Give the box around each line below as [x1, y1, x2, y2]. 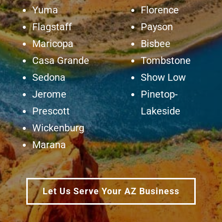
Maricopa [32, 38, 73, 50]
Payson [141, 21, 173, 33]
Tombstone [141, 55, 191, 67]
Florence [141, 4, 179, 16]
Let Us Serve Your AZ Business [43, 186, 179, 197]
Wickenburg [32, 122, 84, 134]
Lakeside [141, 105, 180, 117]
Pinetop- [141, 88, 178, 101]
